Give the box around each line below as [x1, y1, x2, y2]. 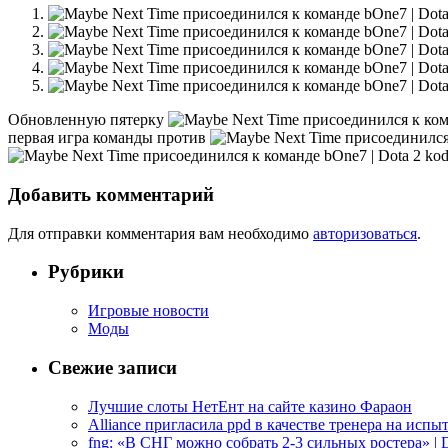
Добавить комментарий [8, 183, 214, 205]
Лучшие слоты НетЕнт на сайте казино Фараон [88, 397, 412, 415]
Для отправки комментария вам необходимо [8, 224, 313, 242]
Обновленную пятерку [8, 111, 168, 129]
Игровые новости [88, 302, 209, 320]
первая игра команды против [8, 129, 210, 147]
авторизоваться [313, 224, 417, 242]
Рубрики [48, 261, 124, 283]
